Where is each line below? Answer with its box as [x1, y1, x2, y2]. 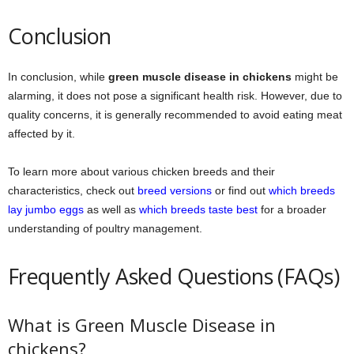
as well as [84, 202, 139, 216]
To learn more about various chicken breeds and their [8, 164, 275, 178]
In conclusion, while [8, 70, 108, 83]
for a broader [258, 202, 326, 216]
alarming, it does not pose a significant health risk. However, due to [8, 88, 342, 102]
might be [292, 70, 338, 83]
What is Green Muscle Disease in [8, 312, 276, 337]
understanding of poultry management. [8, 221, 202, 235]
